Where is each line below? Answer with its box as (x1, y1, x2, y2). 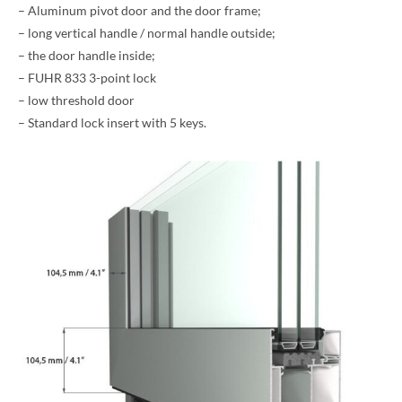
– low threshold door (18, 92, 135, 108)
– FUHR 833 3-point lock (18, 69, 156, 85)
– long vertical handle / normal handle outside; (18, 24, 275, 40)
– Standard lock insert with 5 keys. (18, 114, 206, 130)
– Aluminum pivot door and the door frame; (18, 2, 261, 18)
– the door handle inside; (18, 47, 155, 63)
